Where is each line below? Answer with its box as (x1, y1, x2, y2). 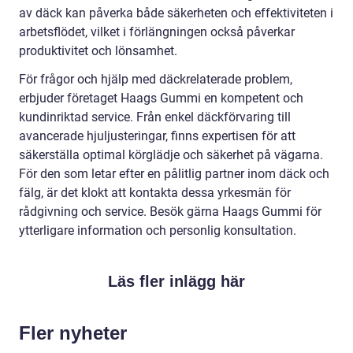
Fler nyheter (19, 321, 127, 344)
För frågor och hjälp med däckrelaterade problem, (19, 71, 292, 87)
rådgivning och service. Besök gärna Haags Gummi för (19, 203, 321, 219)
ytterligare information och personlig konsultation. (19, 222, 296, 238)
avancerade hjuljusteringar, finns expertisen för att (19, 128, 295, 143)
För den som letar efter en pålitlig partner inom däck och (19, 165, 329, 181)
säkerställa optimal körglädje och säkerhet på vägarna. (19, 147, 323, 162)
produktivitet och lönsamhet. (19, 43, 177, 58)
